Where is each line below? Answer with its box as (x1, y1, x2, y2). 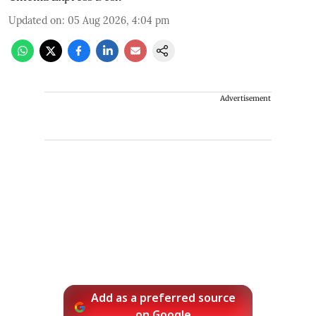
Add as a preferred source (91, 291, 236, 306)
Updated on (8, 13, 62, 27)
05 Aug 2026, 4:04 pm (68, 13, 170, 27)
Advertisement (220, 93, 271, 103)
